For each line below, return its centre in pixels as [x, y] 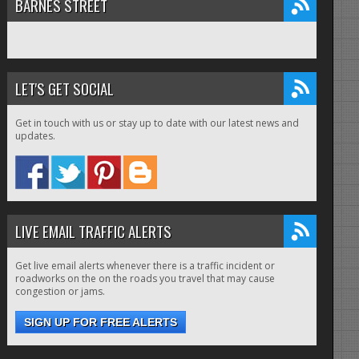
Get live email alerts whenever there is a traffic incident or [145, 266]
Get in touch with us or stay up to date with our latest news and [157, 123]
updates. [35, 136]
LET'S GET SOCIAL [64, 89]
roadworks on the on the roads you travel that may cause [145, 279]
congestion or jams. [60, 292]
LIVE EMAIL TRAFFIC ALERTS [93, 231]
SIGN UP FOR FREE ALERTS [100, 323]
